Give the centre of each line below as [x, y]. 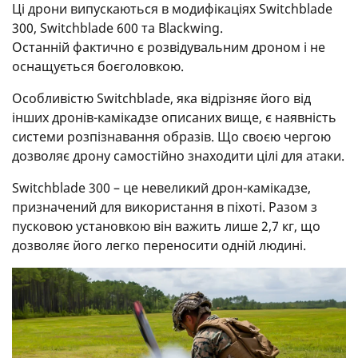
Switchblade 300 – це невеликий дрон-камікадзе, [161, 188]
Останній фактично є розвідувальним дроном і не [169, 48]
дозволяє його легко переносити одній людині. [159, 246]
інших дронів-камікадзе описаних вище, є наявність [174, 118]
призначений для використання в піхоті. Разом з [165, 207]
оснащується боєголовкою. [98, 67]
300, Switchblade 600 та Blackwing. [117, 28]
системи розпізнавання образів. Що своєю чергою [171, 137]
